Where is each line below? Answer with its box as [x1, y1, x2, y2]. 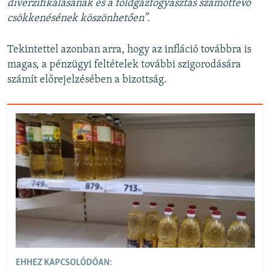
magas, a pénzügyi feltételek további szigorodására [7, 59, 241, 71]
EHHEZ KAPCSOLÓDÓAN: [15, 258, 112, 268]
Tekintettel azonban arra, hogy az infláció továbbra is [7, 44, 251, 56]
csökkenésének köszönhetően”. [7, 13, 150, 25]
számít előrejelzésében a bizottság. [7, 74, 167, 86]
